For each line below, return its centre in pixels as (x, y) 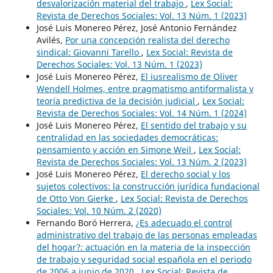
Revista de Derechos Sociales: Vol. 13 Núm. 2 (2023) (141, 162)
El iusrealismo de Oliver (189, 77)
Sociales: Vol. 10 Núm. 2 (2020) (99, 211)
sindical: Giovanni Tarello (89, 52)
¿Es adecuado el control (184, 223)
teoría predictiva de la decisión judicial (117, 101)
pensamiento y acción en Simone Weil (115, 150)
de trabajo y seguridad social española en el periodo (144, 260)
